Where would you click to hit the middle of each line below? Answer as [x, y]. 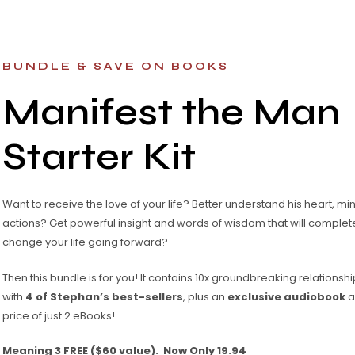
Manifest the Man [171, 112]
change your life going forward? [85, 242]
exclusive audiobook [286, 296]
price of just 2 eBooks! [59, 315]
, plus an [205, 296]
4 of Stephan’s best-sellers [104, 296]
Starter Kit [99, 157]
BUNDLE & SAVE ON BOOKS [116, 67]
